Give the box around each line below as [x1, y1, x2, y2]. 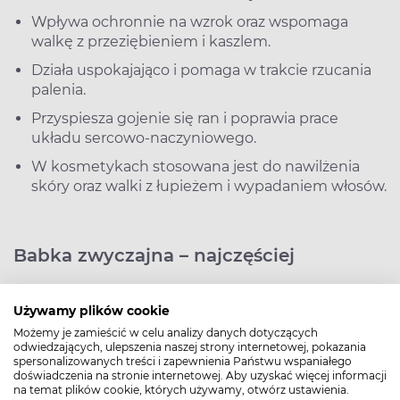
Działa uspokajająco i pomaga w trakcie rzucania [31, 62, 371, 79]
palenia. [31, 81, 86, 99]
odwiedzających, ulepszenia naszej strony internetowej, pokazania [13, 340, 366, 354]
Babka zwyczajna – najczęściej [13, 245, 295, 267]
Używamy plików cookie [13, 304, 170, 318]
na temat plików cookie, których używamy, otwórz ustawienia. [13, 383, 349, 396]
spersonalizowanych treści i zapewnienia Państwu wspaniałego [13, 354, 352, 368]
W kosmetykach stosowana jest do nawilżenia [31, 158, 360, 176]
